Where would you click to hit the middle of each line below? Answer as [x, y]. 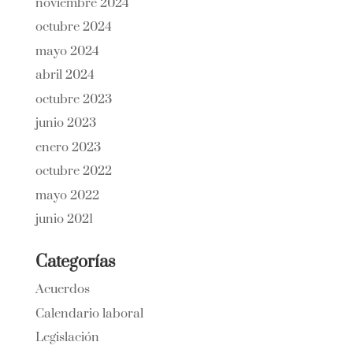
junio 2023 [65, 123]
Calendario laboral [89, 313]
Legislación [67, 337]
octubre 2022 [73, 171]
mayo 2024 [67, 51]
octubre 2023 [73, 99]
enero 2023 [68, 147]
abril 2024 [65, 75]
